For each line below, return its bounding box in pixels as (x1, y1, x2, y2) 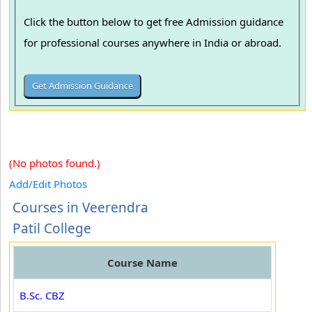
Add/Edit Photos (9, 177, 87, 191)
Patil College (13, 219, 91, 237)
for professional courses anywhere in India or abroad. (24, 36, 285, 50)
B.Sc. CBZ (19, 288, 65, 302)
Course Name (107, 256, 178, 270)
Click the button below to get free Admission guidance (24, 15, 284, 29)
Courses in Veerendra (13, 198, 148, 217)
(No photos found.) (9, 156, 100, 170)
